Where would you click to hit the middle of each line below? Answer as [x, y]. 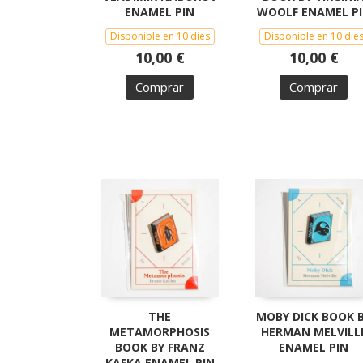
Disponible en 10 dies [160, 36]
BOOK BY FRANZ [160, 347]
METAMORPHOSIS [160, 331]
